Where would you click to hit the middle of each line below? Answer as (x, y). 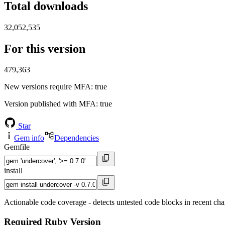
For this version (45, 48)
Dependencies (77, 138)
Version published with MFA (50, 104)
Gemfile (17, 147)
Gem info (29, 138)
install (13, 171)
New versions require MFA (47, 87)
